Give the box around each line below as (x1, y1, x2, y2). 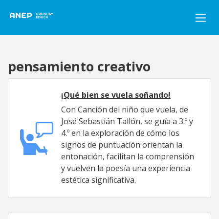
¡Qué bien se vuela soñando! (61, 89, 171, 100)
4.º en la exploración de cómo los (61, 128, 179, 138)
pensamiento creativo (8, 57, 151, 75)
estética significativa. (61, 175, 136, 185)
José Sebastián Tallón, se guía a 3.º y (61, 116, 193, 127)
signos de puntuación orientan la (61, 139, 182, 150)
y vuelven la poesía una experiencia (61, 163, 190, 174)
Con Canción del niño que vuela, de (61, 104, 188, 115)
